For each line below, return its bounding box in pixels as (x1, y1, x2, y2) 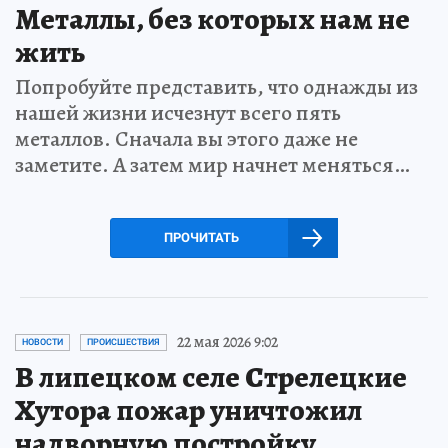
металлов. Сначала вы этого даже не (15, 124, 358, 155)
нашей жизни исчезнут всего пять (15, 98, 341, 129)
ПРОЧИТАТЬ (163, 230, 239, 246)
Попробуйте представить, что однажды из (15, 72, 418, 103)
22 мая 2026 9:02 (177, 331, 278, 354)
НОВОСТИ (22, 337, 63, 348)
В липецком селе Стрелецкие (15, 357, 407, 398)
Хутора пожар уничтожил (15, 390, 362, 431)
